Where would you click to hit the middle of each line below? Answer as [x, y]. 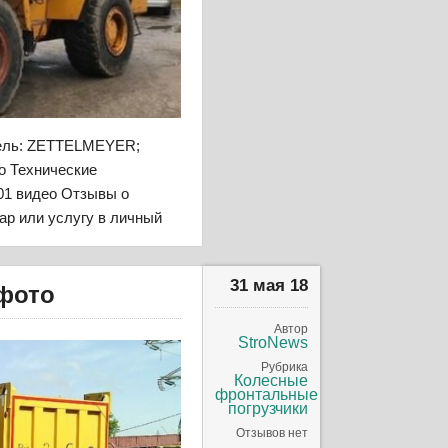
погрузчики [268, 408]
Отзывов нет [272, 432]
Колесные [271, 380]
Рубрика [285, 366]
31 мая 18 [269, 285]
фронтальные [267, 394]
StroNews [273, 342]
